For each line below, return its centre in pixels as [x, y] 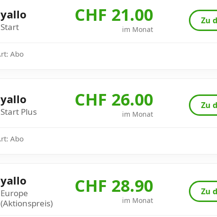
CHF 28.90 [114, 186]
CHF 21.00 [114, 15]
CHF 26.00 [114, 100]
